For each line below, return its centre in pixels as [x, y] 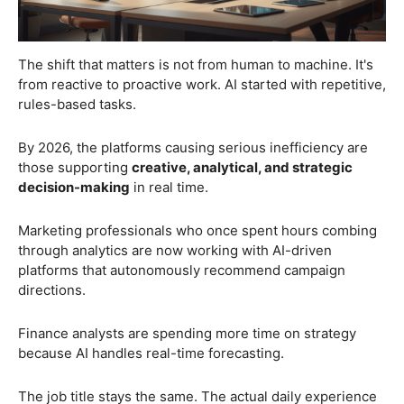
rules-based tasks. [77, 104]
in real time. [169, 187]
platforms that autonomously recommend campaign [182, 270]
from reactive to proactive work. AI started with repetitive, [202, 84]
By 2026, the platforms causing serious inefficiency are [193, 147]
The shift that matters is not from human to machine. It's [196, 64]
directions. [52, 289]
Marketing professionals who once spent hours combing [197, 230]
